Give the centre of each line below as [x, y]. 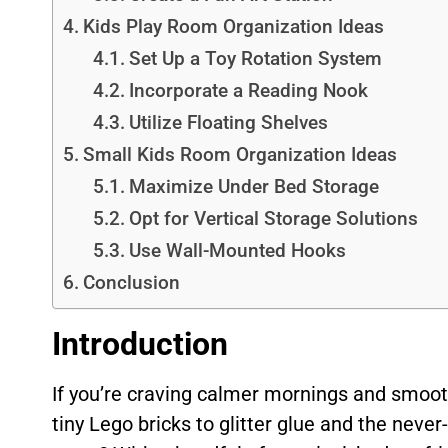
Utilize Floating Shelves [228, 122]
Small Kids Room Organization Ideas [239, 154]
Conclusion [131, 282]
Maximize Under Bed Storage [253, 186]
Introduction [140, 344]
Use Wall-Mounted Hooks [237, 250]
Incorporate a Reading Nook [248, 90]
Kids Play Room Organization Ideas [233, 26]
